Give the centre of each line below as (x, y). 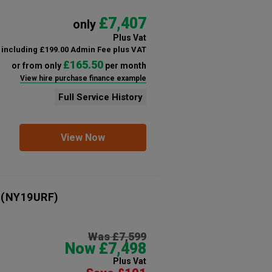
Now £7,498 (105, 248)
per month (124, 65)
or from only (37, 65)
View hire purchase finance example (83, 78)
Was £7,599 (117, 236)
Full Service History (100, 97)
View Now (83, 137)
